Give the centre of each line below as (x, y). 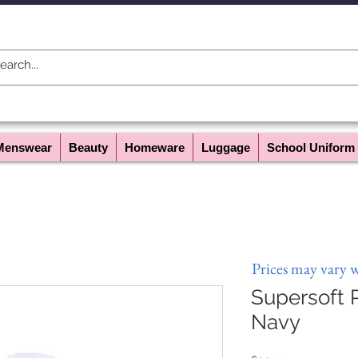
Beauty (88, 147)
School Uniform (311, 147)
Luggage (226, 147)
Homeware (155, 147)
